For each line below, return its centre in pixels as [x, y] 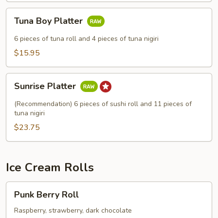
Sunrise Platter [46, 86]
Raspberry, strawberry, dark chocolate [73, 210]
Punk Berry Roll [46, 195]
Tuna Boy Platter [50, 21]
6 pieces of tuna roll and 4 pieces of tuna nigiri [86, 39]
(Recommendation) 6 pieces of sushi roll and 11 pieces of [103, 104]
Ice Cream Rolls [50, 167]
